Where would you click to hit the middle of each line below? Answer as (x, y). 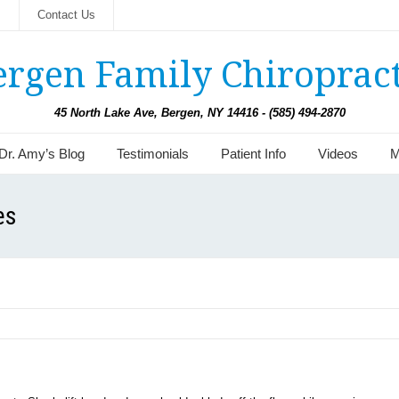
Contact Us (66, 15)
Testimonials (153, 154)
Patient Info (253, 154)
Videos (338, 154)
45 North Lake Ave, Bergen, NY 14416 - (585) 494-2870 (199, 113)
